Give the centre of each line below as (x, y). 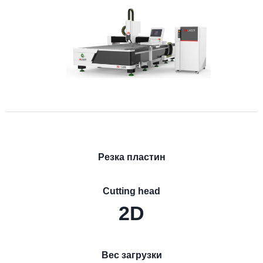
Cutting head (131, 191)
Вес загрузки (131, 255)
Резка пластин (131, 157)
